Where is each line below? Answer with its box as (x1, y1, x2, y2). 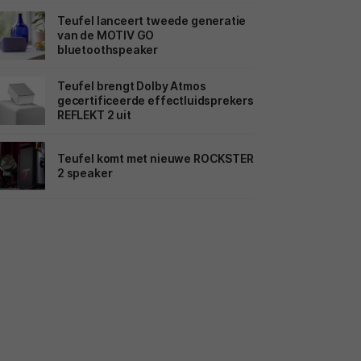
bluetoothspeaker (57, 42, 159, 56)
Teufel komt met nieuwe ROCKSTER (57, 151, 254, 165)
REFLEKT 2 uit (57, 107, 131, 122)
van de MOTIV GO (57, 27, 155, 42)
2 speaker (57, 165, 113, 180)
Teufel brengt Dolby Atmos (57, 78, 206, 93)
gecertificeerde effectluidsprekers (57, 93, 254, 107)
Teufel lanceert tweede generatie (57, 13, 247, 27)
